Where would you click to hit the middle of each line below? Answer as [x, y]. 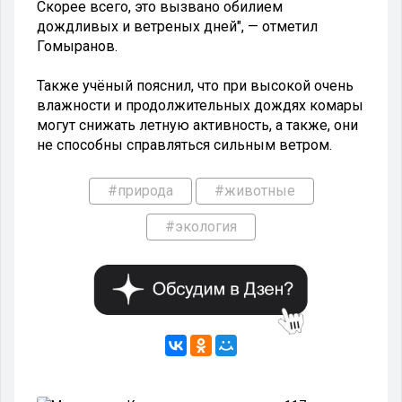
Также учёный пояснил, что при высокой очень [195, 85]
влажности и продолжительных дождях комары [200, 105]
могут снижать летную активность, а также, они [197, 125]
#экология [201, 226]
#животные [254, 190]
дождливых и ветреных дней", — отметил [177, 26]
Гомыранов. [77, 46]
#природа [140, 190]
